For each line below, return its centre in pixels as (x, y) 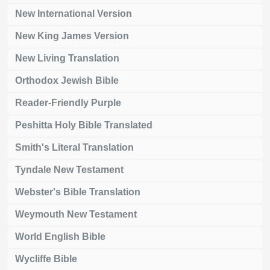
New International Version (74, 13)
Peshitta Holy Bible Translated (84, 125)
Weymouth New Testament (76, 214)
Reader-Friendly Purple (68, 102)
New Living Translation (67, 58)
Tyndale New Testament (69, 169)
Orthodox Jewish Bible (67, 80)
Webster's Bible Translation (78, 192)
